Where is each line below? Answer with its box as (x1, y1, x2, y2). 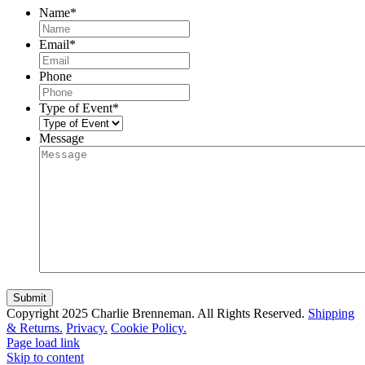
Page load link (7, 335, 80, 350)
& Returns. (7, 320, 63, 335)
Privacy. (66, 320, 108, 335)
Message (39, 130, 84, 145)
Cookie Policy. (111, 320, 187, 335)
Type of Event (39, 100, 112, 115)
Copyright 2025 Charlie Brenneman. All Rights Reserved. (7, 306, 308, 320)
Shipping (308, 306, 354, 320)
